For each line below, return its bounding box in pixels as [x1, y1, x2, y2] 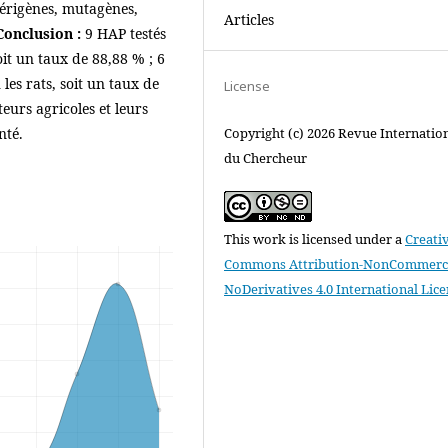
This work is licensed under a [224, 229, 405, 248]
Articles [224, 9, 274, 29]
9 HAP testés [81, 24, 166, 43]
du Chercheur [224, 148, 307, 167]
